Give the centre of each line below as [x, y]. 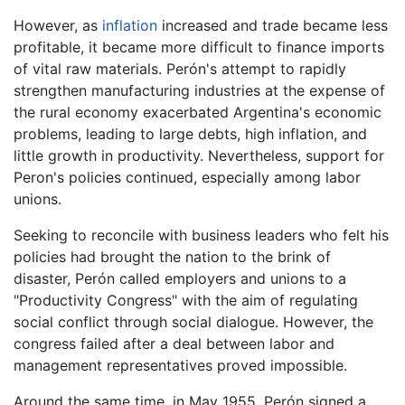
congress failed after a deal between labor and [174, 343]
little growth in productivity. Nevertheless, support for [199, 155]
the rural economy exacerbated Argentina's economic [198, 112]
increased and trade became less [273, 25]
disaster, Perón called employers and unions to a [180, 278]
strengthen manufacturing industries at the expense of [199, 90]
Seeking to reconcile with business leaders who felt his [201, 235]
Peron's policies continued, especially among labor [187, 177]
